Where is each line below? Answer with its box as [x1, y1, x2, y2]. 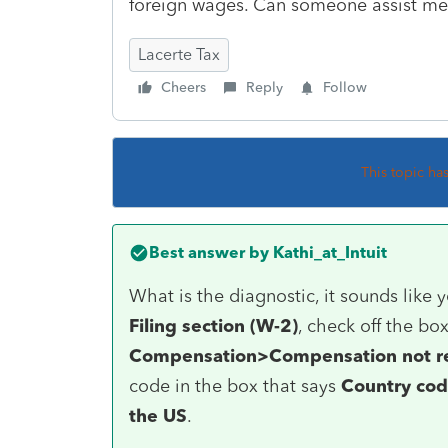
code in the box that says [129, 374, 341, 397]
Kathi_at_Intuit [269, 242, 387, 262]
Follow [323, 78, 367, 96]
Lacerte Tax [138, 44, 220, 64]
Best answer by [149, 242, 269, 262]
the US [129, 404, 187, 427]
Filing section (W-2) [129, 314, 298, 337]
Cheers [161, 78, 206, 96]
